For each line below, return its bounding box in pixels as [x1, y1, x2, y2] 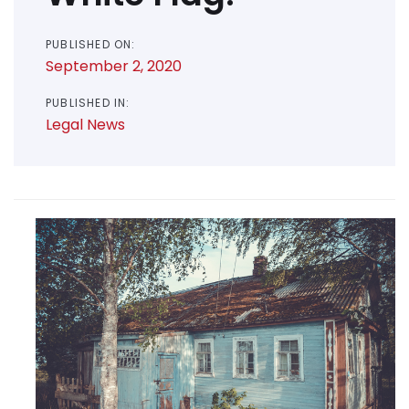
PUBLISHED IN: [46, 95, 131, 111]
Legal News [46, 114, 125, 136]
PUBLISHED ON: [46, 37, 136, 53]
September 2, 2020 [46, 56, 182, 78]
